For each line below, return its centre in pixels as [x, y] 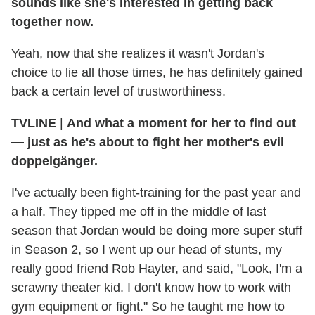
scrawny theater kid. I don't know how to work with [151, 288]
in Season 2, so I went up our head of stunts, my [147, 250]
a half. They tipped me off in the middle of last [139, 212]
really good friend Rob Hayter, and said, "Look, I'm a [157, 269]
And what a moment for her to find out [181, 123]
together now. [52, 22]
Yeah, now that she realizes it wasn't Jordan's [138, 54]
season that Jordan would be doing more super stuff [157, 231]
